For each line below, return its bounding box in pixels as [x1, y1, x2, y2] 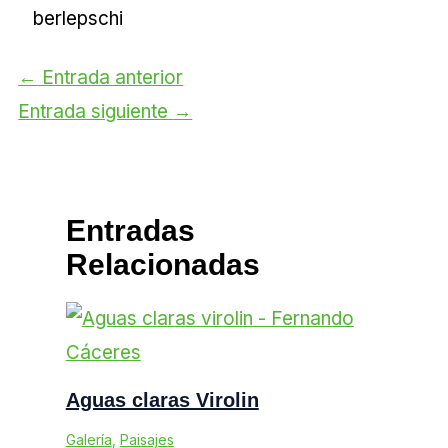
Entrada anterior [37, 65, 184, 89]
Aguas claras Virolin [65, 389, 259, 412]
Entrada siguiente [18, 99, 174, 123]
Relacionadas [65, 248, 260, 282]
